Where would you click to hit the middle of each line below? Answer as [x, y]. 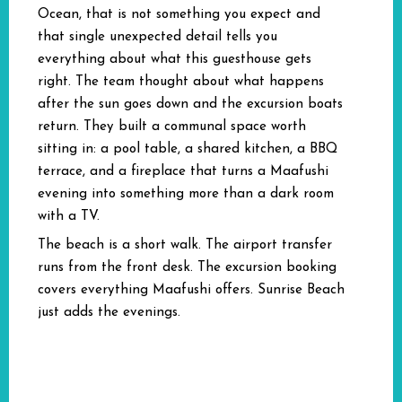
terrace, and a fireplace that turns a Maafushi [183, 172]
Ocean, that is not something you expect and [179, 15]
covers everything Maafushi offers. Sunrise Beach [191, 290]
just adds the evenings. [109, 313]
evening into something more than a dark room [186, 194]
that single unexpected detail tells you [157, 37]
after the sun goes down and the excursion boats [190, 105]
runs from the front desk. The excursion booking [187, 268]
